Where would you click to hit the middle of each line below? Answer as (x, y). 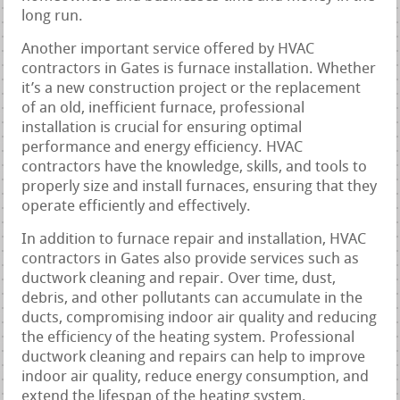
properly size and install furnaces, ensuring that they (200, 187)
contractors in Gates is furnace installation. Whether (199, 70)
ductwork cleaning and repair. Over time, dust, (179, 279)
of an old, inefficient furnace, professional (163, 109)
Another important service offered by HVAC (168, 50)
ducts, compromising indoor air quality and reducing (200, 319)
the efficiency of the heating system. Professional (188, 338)
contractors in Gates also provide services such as (191, 260)
